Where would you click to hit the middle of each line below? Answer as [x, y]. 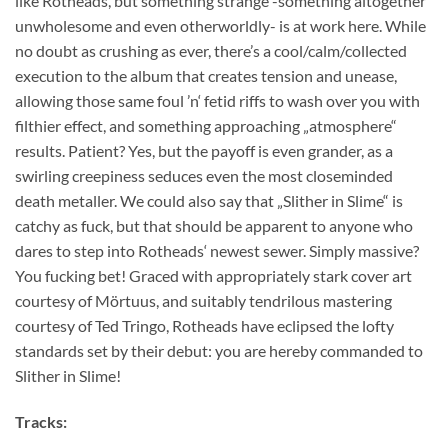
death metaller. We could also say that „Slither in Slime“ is [209, 201]
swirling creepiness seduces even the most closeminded [204, 176]
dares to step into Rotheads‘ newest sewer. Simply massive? [217, 251]
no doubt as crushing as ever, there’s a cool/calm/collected [211, 51]
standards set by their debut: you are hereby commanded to [219, 351]
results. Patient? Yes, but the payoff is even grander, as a [204, 151]
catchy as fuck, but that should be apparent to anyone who [214, 226]
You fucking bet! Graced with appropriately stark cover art [213, 276]
